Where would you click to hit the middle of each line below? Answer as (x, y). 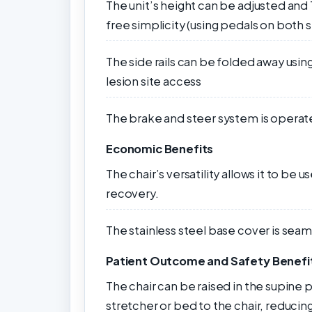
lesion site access (154, 81)
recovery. (132, 194)
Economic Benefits (160, 149)
